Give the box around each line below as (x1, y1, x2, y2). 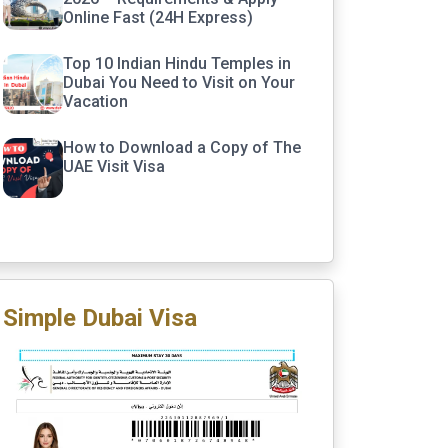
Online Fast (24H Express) (63, 8, 253, 27)
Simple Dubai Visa (3, 304, 197, 332)
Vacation (63, 92, 132, 111)
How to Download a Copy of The (63, 138, 301, 157)
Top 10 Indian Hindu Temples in (63, 54, 291, 73)
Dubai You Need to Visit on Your (63, 73, 295, 92)
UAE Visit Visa (63, 157, 165, 176)
